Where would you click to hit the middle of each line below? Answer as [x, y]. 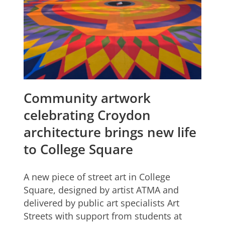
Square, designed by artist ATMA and [101, 190]
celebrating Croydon [87, 115]
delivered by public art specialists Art [102, 203]
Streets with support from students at [103, 216]
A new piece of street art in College [97, 177]
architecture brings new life [110, 132]
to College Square [79, 149]
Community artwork [87, 98]
